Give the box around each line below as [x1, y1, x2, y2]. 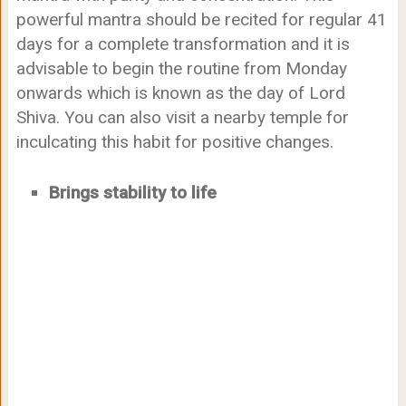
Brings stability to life [48, 181, 217, 203]
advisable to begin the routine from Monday [15, 58, 347, 80]
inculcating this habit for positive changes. [15, 131, 333, 153]
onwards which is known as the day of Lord [15, 82, 345, 104]
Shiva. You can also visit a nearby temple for [15, 107, 349, 129]
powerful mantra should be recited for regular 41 [15, 9, 387, 31]
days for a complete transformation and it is [15, 34, 350, 55]
